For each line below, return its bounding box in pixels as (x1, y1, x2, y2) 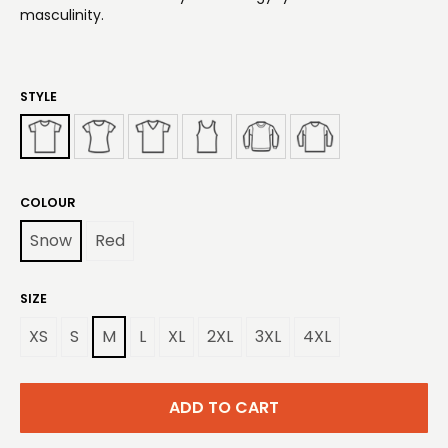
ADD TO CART (169, 396, 279, 419)
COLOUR (20, 194, 76, 211)
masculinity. (20, 5, 104, 25)
